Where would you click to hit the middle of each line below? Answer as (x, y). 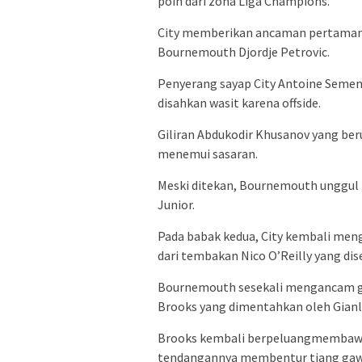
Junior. (176, 205)
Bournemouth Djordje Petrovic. (244, 52)
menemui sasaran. (208, 154)
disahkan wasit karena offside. (239, 103)
